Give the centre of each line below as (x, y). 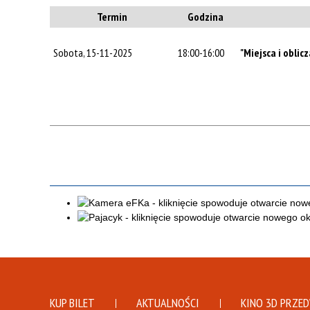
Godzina (206, 17)
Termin (112, 17)
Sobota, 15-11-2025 (93, 53)
